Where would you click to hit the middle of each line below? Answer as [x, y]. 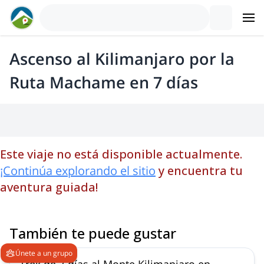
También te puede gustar [93, 233]
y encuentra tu [201, 171]
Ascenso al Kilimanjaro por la [122, 59]
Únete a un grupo [44, 253]
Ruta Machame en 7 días [104, 82]
